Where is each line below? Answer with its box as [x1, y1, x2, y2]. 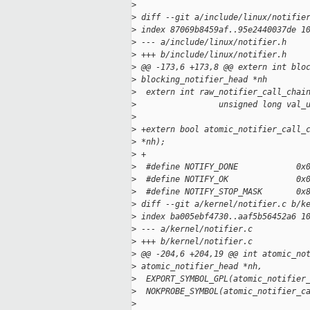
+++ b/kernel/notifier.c [136, 237, 253, 247]
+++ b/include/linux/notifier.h [136, 50, 286, 60]
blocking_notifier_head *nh [136, 75, 267, 85]
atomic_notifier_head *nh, [136, 262, 262, 272]
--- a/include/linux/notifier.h [136, 37, 286, 48]
